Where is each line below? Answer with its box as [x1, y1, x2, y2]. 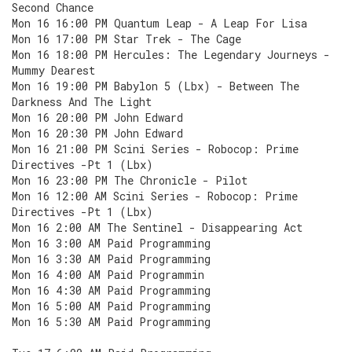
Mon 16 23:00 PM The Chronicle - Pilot [12, 173, 247, 188]
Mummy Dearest [12, 63, 95, 78]
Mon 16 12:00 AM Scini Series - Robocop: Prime [12, 189, 298, 203]
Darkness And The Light [12, 94, 152, 109]
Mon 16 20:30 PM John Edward [12, 126, 183, 141]
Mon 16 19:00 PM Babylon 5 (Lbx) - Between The [12, 79, 299, 93]
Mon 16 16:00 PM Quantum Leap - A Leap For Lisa [12, 16, 307, 31]
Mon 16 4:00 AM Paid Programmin [12, 267, 204, 282]
